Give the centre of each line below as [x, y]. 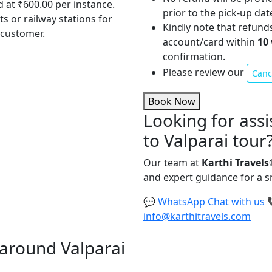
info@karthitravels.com [197, 216]
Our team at [172, 163]
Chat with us [236, 202]
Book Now [172, 102]
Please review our [205, 73]
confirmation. [194, 57]
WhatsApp [182, 202]
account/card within [210, 42]
